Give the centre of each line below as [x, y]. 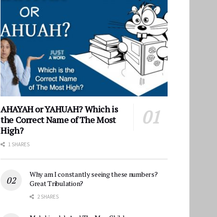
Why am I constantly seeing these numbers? [94, 174]
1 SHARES [18, 144]
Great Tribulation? [56, 183]
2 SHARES [47, 196]
